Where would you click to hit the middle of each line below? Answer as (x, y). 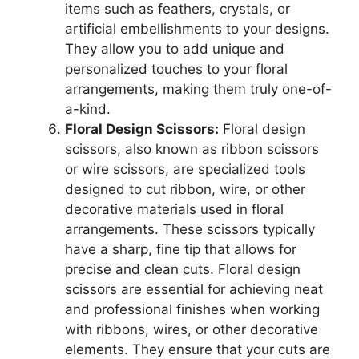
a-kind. (88, 109)
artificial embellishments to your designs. (197, 29)
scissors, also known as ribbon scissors (192, 149)
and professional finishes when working (192, 310)
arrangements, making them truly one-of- (198, 89)
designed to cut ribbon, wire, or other (185, 190)
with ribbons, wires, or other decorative (192, 330)
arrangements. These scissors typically (190, 230)
